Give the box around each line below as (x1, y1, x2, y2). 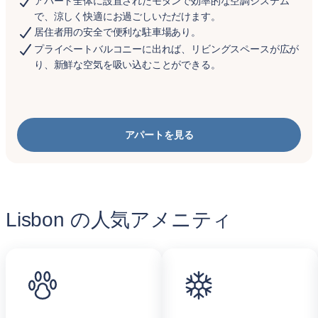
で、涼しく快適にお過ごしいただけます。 (34, 11, 221, 22)
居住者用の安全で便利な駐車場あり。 (34, 26, 201, 38)
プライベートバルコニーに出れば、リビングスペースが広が (34, 43, 300, 55)
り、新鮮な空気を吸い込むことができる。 (34, 59, 221, 70)
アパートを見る (124, 129, 194, 141)
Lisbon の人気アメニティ (6, 209, 233, 231)
